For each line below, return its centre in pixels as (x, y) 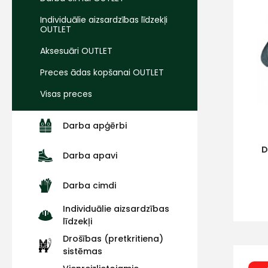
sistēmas (83, 251)
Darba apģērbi (95, 125)
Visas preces (66, 94)
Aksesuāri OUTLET (76, 51)
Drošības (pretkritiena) (113, 239)
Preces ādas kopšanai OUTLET (102, 72)
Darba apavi (90, 155)
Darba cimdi (89, 185)
